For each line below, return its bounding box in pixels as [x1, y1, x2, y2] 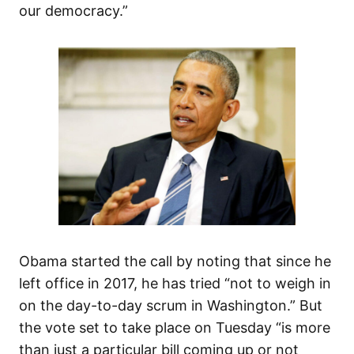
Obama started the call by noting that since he [19, 253, 331, 270]
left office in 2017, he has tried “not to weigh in [19, 275, 331, 292]
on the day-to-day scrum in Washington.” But [19, 297, 322, 314]
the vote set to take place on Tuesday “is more [19, 319, 330, 337]
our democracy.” [19, 2, 128, 20]
